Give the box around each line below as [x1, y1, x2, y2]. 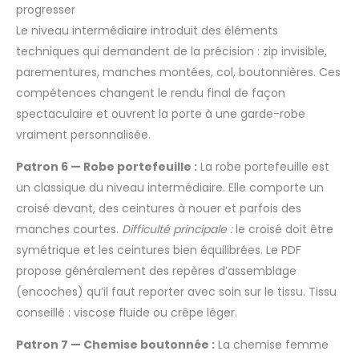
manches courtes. [16, 220, 122, 237]
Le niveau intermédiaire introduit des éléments [16, 22, 278, 38]
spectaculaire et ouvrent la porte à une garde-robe [16, 105, 305, 122]
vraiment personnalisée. [16, 126, 151, 143]
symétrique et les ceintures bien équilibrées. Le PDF [16, 241, 301, 258]
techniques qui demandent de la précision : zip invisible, [16, 42, 327, 59]
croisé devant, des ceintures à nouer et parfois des [16, 200, 301, 216]
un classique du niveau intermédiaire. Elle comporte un [16, 179, 324, 196]
